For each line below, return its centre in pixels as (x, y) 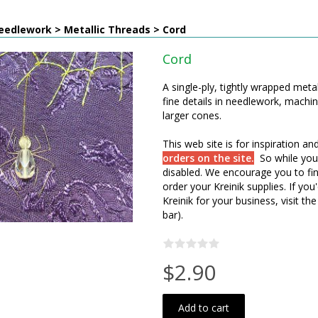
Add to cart (203, 308)
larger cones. (192, 115)
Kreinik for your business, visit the (239, 201)
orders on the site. (208, 158)
